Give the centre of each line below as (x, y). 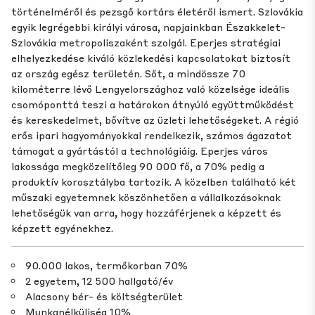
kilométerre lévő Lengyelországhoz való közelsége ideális (150, 89)
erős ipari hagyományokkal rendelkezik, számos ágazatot (152, 135)
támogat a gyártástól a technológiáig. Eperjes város (140, 151)
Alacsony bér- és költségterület (104, 296)
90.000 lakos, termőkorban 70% (107, 265)
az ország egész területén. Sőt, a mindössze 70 (128, 73)
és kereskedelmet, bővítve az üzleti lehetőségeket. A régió (155, 120)
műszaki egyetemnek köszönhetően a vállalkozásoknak (146, 197)
